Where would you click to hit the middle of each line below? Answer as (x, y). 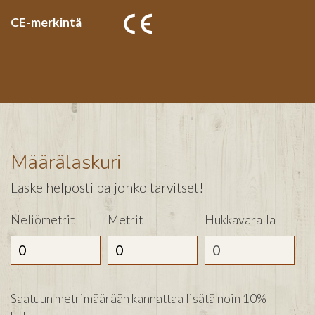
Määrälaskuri (66, 162)
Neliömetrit (43, 220)
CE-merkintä (46, 22)
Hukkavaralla (240, 220)
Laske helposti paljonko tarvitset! (107, 187)
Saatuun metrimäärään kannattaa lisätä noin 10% (139, 299)
